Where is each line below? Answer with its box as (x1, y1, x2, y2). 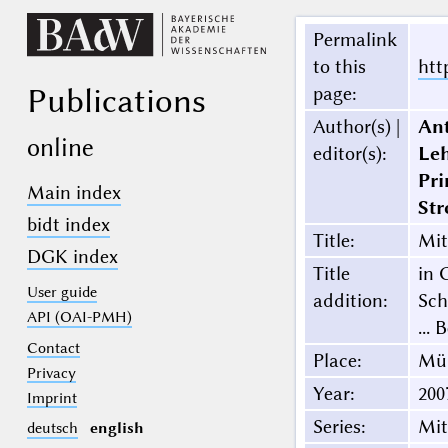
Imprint (26, 388, 77, 407)
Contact (26, 338, 80, 357)
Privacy (26, 363, 76, 382)
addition (312, 289, 383, 313)
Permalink (312, 28, 397, 52)
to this (312, 55, 366, 79)
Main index (26, 181, 121, 205)
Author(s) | (312, 115, 400, 139)
